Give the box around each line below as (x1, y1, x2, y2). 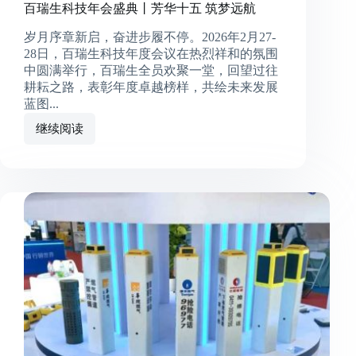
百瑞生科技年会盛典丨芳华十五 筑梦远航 (24, 2, 256, 16)
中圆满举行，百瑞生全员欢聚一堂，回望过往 (24, 64, 278, 78)
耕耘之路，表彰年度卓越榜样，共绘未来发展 (24, 80, 278, 95)
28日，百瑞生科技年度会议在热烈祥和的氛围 (24, 47, 278, 61)
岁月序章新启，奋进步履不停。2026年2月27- (24, 30, 276, 44)
